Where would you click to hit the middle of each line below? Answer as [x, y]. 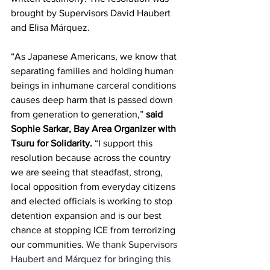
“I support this [124, 143]
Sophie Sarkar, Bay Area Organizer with [95, 129]
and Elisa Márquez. [50, 27]
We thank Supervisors [133, 244]
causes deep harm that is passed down [93, 100]
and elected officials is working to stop [93, 201]
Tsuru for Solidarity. [52, 143]
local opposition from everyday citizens [94, 187]
